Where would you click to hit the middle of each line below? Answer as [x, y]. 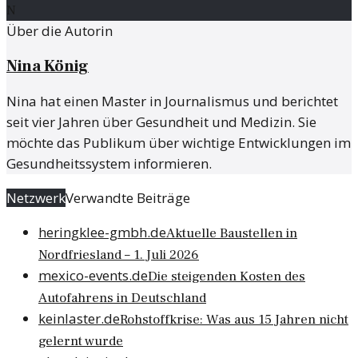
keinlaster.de [79, 318]
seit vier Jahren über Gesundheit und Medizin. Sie [161, 121]
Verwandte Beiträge [128, 197]
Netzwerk [36, 197]
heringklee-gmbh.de [102, 232]
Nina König [48, 66]
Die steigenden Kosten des [227, 276]
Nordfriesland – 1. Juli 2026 [119, 255]
